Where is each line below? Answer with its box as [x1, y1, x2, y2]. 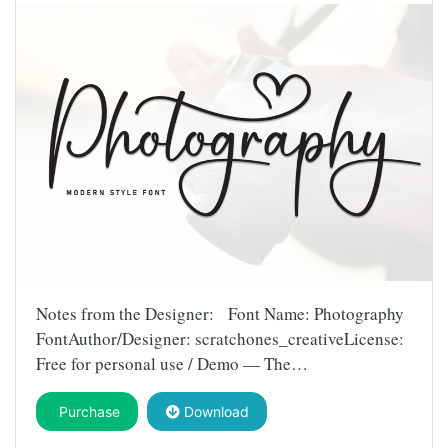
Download [179, 403, 249, 421]
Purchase [54, 403, 120, 421]
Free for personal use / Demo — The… [36, 352, 308, 376]
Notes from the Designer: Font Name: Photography [36, 302, 404, 326]
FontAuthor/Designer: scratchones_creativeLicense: [36, 327, 404, 351]
